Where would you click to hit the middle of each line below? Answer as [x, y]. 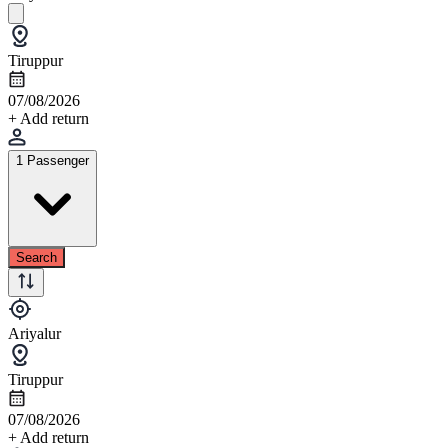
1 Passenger [52, 160]
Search [36, 257]
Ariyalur [34, 333]
